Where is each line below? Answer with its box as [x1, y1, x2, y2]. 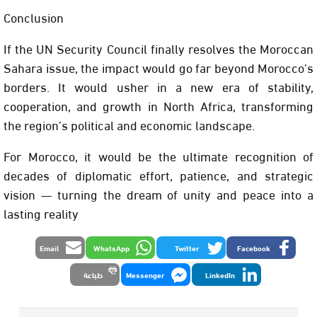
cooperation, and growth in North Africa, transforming [4, 93, 313, 117]
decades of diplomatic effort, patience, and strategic [4, 163, 313, 187]
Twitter [175, 241, 200, 255]
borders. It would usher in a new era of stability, [4, 74, 313, 98]
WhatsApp [93, 241, 129, 255]
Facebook [236, 241, 270, 255]
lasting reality [4, 201, 79, 225]
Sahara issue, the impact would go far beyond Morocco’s [4, 55, 313, 79]
